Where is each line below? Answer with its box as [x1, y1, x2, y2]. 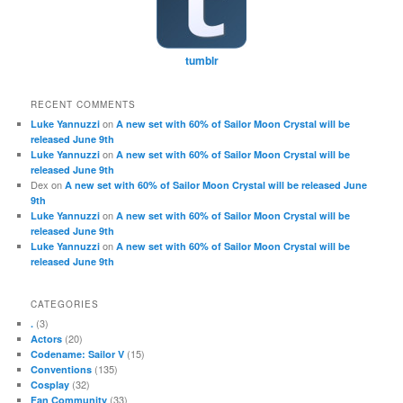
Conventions [31, 363, 93, 377]
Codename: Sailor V [31, 347, 125, 362]
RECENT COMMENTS [31, 97, 137, 111]
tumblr [184, 52, 219, 69]
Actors [31, 332, 63, 346]
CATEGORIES [31, 298, 100, 311]
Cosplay [31, 378, 70, 392]
